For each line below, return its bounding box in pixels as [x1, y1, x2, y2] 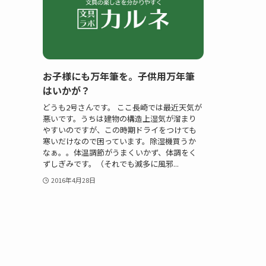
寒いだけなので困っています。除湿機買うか [43, 135, 196, 147]
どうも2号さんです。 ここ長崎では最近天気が [43, 101, 202, 113]
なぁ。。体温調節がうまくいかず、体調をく [43, 146, 197, 158]
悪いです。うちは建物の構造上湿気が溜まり [43, 112, 197, 124]
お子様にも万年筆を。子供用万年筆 [43, 69, 195, 84]
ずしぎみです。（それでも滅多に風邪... [43, 157, 179, 169]
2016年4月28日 [50, 175, 96, 185]
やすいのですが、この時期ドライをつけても [43, 123, 197, 135]
